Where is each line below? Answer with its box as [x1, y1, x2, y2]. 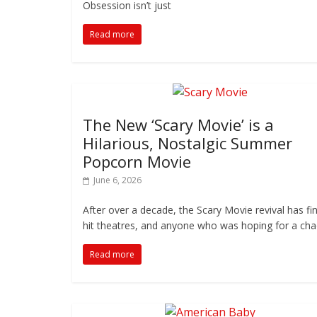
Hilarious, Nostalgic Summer [83, 132, 292, 154]
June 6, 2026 [93, 174, 142, 186]
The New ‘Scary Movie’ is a [83, 114, 274, 135]
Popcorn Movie [83, 151, 191, 172]
